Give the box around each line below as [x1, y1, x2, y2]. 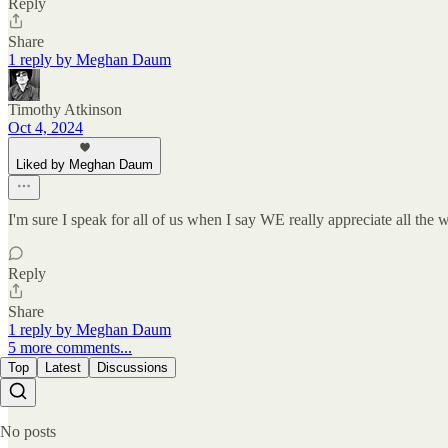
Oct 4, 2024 [8, 119, 83, 137]
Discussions [97, 360, 168, 376]
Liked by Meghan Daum [16, 157, 153, 173]
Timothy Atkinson [8, 101, 122, 119]
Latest [45, 360, 81, 376]
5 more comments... [8, 339, 132, 357]
